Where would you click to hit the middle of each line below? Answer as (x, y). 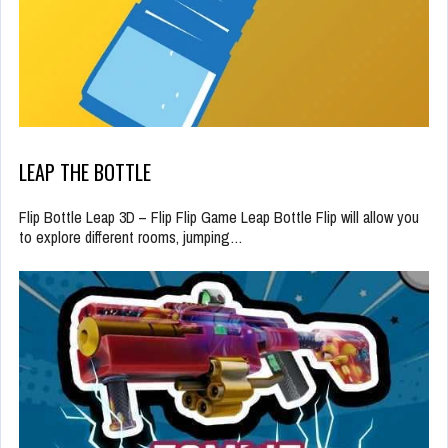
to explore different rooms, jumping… (131, 237)
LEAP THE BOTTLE (85, 172)
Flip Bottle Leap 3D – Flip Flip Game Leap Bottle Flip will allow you (219, 217)
